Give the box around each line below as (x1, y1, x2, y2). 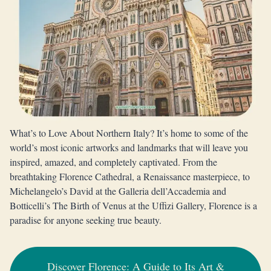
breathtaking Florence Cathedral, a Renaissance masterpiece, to (10, 170, 250, 183)
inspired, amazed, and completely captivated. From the (10, 155, 217, 168)
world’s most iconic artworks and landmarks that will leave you (10, 141, 248, 154)
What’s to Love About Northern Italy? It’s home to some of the (10, 126, 248, 139)
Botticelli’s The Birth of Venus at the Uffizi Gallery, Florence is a (10, 199, 257, 212)
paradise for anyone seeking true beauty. (10, 214, 162, 226)
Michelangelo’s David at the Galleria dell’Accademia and (10, 184, 226, 197)
